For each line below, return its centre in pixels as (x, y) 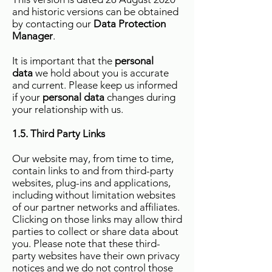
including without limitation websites (94, 195)
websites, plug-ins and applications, (91, 183)
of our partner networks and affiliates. (96, 207)
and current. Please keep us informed (95, 85)
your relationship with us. (68, 109)
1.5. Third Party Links (59, 134)
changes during (140, 97)
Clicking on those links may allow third (97, 219)
